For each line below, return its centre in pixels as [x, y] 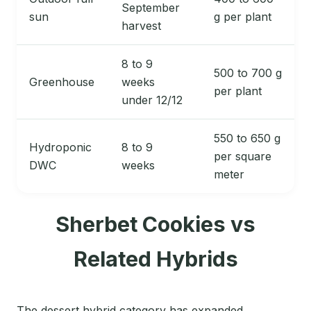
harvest [141, 26]
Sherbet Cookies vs [155, 225]
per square [243, 157]
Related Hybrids [155, 259]
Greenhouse [62, 82]
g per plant [243, 17]
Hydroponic [60, 148]
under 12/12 [152, 100]
